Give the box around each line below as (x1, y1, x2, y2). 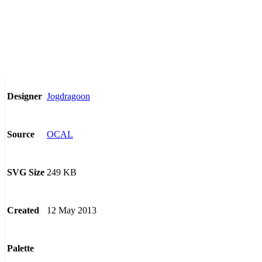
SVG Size (7, 167, 44, 178)
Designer (7, 91, 42, 102)
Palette (7, 243, 34, 254)
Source (7, 129, 35, 140)
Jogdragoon (47, 91, 90, 101)
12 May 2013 (47, 205, 96, 215)
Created (7, 205, 39, 216)
